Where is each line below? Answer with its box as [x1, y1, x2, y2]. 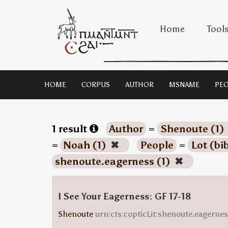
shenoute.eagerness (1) [54, 155, 173, 167]
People [139, 139, 174, 151]
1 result [51, 123, 90, 135]
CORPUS [81, 80, 110, 89]
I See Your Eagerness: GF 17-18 [58, 191, 191, 202]
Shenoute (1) [160, 123, 226, 135]
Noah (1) [63, 139, 108, 151]
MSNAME [169, 80, 199, 89]
